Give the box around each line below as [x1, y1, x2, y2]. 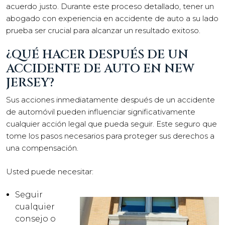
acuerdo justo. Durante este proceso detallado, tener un [6, 1, 214, 11]
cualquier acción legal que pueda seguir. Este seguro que [6, 119, 217, 129]
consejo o [15, 214, 56, 223]
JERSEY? [6, 75, 54, 91]
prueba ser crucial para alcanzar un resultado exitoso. [6, 25, 202, 35]
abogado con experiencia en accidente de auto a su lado [6, 13, 218, 23]
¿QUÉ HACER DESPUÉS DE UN [6, 47, 188, 63]
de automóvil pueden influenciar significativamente [6, 107, 195, 117]
